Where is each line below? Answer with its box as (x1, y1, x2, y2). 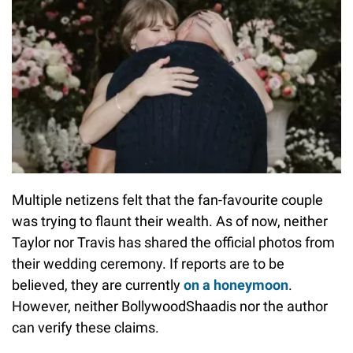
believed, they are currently (12, 277, 184, 294)
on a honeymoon (184, 277, 288, 294)
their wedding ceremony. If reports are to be (12, 255, 284, 273)
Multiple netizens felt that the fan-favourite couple (12, 191, 323, 209)
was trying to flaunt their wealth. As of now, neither (12, 213, 328, 230)
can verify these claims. (12, 319, 159, 336)
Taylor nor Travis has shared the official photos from (12, 234, 335, 251)
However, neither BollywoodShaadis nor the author (12, 298, 328, 315)
